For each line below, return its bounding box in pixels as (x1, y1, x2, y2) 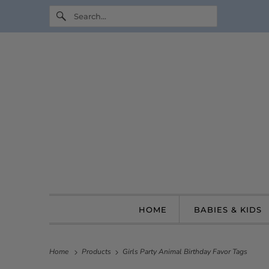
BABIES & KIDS (194, 205, 268, 215)
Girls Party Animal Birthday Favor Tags (121, 247, 247, 257)
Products (82, 247, 113, 257)
